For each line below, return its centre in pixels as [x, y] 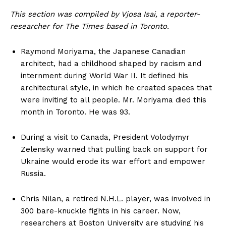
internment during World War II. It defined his [104, 75]
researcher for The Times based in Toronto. [90, 26]
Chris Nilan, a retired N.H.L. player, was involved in [116, 199]
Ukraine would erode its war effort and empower [113, 161]
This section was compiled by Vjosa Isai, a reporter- [105, 14]
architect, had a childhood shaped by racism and [111, 63]
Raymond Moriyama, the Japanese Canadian [103, 51]
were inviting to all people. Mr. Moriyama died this [114, 100]
